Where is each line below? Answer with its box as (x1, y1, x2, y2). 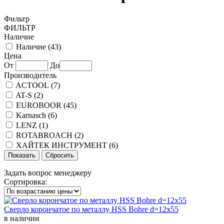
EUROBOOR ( (16, 100, 66, 109)
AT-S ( (15, 90, 36, 99)
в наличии (4, 213, 39, 222)
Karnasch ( (16, 110, 50, 119)
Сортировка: (4, 177, 47, 186)
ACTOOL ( (15, 80, 53, 89)
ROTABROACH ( (16, 130, 77, 139)
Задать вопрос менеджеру (4, 168, 91, 177)
